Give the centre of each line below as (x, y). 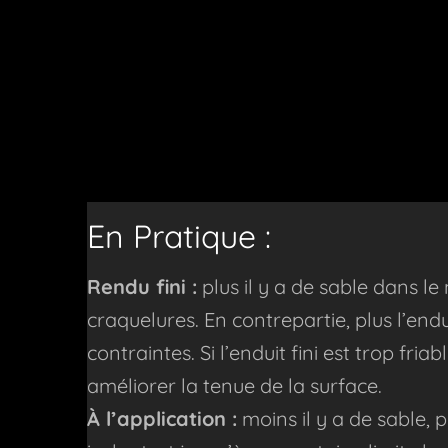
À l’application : (162, 419)
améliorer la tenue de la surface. (234, 386)
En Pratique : (179, 236)
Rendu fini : (142, 287)
